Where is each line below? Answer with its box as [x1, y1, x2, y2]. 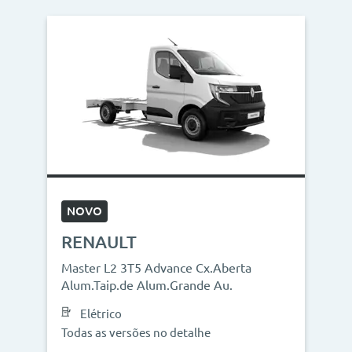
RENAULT [61, 232, 137, 251]
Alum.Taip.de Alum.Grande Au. [61, 278, 233, 292]
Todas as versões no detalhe [61, 326, 211, 339]
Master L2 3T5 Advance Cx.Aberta [61, 261, 251, 275]
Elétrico [80, 307, 122, 321]
